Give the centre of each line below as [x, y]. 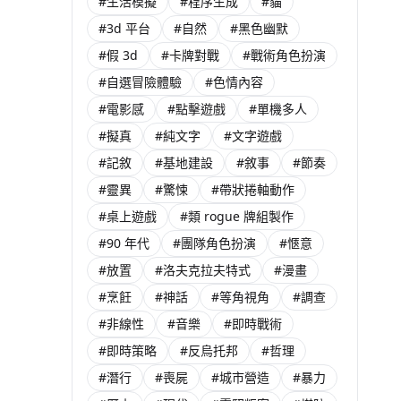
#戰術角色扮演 [284, 55]
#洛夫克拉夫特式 [203, 270]
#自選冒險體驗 [140, 82]
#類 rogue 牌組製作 [237, 216]
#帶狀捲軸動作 [253, 189]
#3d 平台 [124, 28]
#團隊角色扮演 [214, 243]
